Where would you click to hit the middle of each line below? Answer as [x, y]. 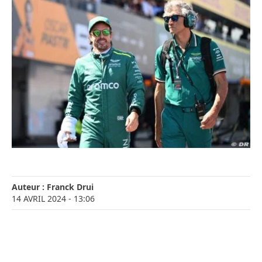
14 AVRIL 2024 [39, 199]
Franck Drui [70, 187]
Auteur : [29, 187]
